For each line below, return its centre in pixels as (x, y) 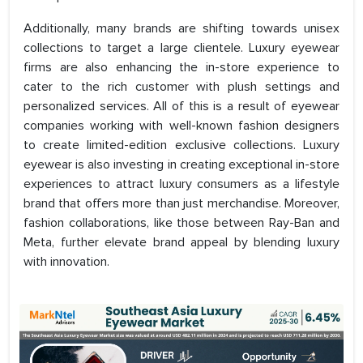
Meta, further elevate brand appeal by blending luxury (181, 243)
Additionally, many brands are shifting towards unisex (181, 29)
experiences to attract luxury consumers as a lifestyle (181, 184)
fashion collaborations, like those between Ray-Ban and (181, 223)
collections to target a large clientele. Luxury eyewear (181, 48)
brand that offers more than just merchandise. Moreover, (181, 204)
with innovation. (66, 262)
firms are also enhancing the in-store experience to (181, 68)
